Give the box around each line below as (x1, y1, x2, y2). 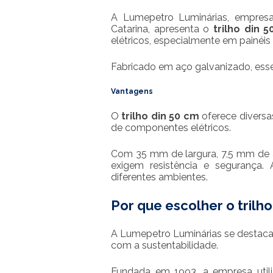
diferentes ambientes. (111, 171, 208, 183)
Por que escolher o (111, 197, 238, 213)
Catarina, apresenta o (111, 23, 214, 35)
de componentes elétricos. (111, 122, 231, 133)
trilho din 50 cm (121, 110, 199, 122)
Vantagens (111, 87, 153, 96)
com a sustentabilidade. (111, 239, 218, 251)
